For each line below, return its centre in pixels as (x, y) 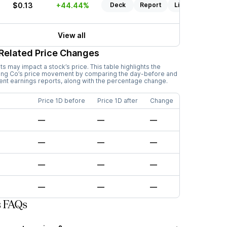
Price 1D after (118, 101)
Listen (184, 5)
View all (72, 35)
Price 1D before (62, 101)
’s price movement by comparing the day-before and (98, 74)
